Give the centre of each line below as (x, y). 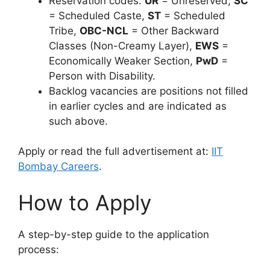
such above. (78, 121)
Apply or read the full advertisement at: (115, 151)
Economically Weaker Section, (122, 61)
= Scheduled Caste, (98, 15)
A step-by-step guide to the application (114, 234)
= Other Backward (174, 30)
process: (39, 249)
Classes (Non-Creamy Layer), (122, 46)
